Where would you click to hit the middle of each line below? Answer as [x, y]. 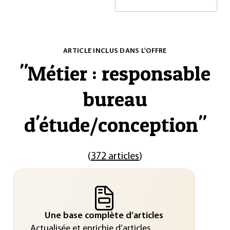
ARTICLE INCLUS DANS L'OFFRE [115, 51]
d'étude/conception [111, 124]
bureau [115, 99]
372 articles [115, 157]
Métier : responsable [119, 73]
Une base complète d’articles [104, 216]
